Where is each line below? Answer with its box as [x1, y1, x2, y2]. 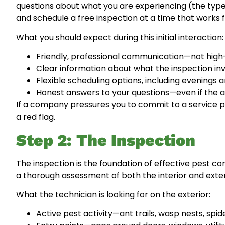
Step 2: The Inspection [16, 130, 195, 150]
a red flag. [16, 111, 55, 123]
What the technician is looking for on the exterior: [16, 188, 210, 200]
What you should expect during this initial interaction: [16, 31, 223, 43]
